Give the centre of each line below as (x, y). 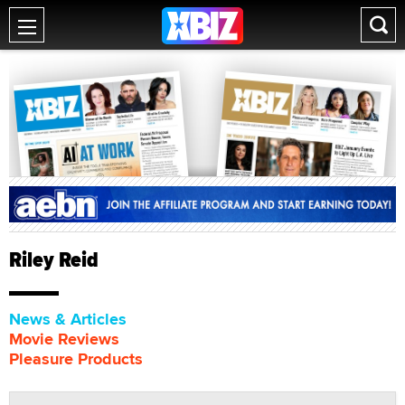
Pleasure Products (76, 358)
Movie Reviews (64, 339)
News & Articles (68, 319)
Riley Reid (54, 259)
